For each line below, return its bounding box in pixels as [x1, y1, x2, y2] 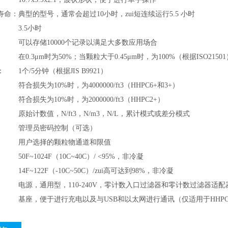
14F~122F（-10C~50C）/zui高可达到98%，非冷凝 [18, 167, 174, 175]
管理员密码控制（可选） [18, 124, 97, 132]
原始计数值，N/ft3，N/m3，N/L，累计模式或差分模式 [18, 110, 190, 118]
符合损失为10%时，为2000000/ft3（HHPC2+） [18, 96, 164, 103]
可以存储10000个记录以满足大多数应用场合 [18, 39, 157, 46]
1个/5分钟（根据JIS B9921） [18, 67, 107, 75]
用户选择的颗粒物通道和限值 [18, 138, 111, 146]
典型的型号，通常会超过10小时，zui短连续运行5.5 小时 [18, 10, 195, 18]
